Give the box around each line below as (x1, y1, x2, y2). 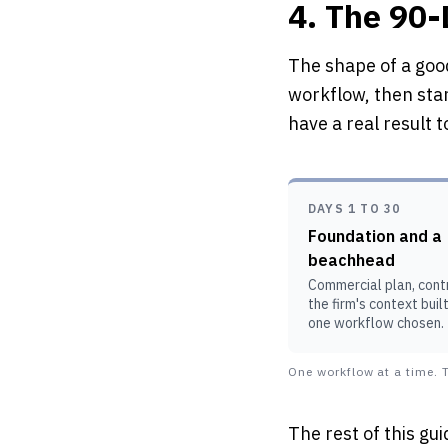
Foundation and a (308, 226, 442, 246)
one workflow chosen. (308, 314, 444, 332)
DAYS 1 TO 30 (308, 201, 401, 216)
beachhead (308, 250, 395, 270)
